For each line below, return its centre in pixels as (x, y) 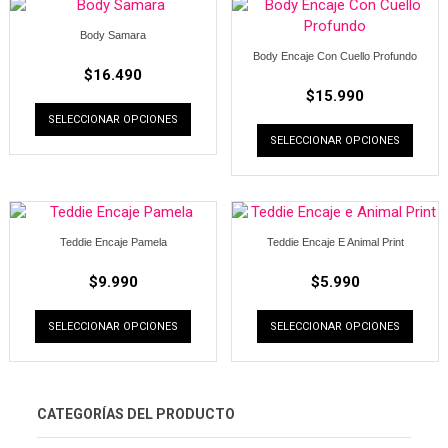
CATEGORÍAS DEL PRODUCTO (136, 413)
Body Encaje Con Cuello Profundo (335, 55)
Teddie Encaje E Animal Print (335, 241)
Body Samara (113, 34)
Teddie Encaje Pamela (113, 241)
